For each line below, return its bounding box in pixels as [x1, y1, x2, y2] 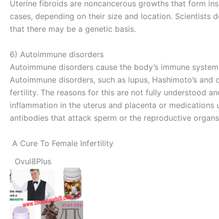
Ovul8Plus [10, 156, 51, 166]
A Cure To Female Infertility [10, 138, 113, 148]
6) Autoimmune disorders [10, 49, 104, 59]
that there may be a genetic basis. [10, 24, 136, 34]
